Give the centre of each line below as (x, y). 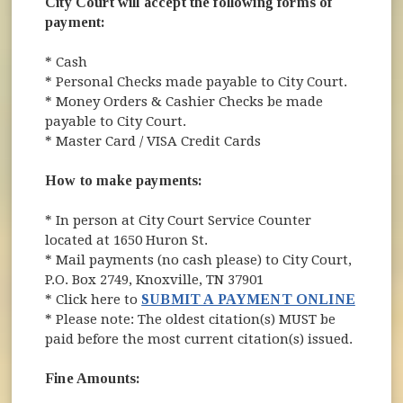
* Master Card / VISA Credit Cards (155, 141)
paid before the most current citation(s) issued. (201, 339)
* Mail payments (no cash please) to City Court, (199, 260)
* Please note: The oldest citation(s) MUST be (191, 319)
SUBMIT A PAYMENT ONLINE (248, 299)
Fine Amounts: (93, 378)
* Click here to (94, 299)
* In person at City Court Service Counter (179, 220)
